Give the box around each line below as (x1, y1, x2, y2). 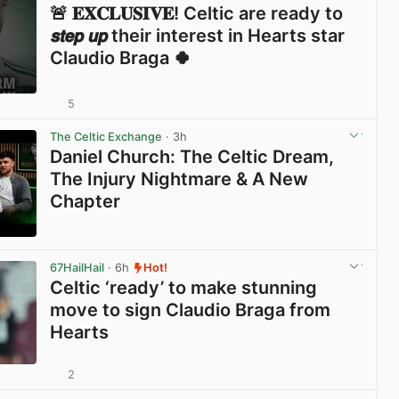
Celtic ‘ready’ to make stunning (50, 277, 318, 299)
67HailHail (50, 261, 105, 274)
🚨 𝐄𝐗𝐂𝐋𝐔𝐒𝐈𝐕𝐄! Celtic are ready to (50, 2, 344, 24)
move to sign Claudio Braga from (50, 299, 331, 322)
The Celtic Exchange (50, 129, 163, 143)
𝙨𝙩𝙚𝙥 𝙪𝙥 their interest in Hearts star (50, 24, 346, 46)
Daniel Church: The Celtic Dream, (50, 145, 335, 167)
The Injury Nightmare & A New (50, 167, 309, 190)
